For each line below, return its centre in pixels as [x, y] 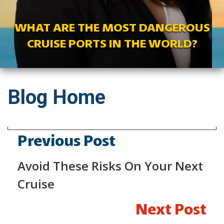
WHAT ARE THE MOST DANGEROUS [112, 27]
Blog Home [56, 97]
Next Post [171, 209]
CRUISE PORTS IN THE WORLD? [112, 43]
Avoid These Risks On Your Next [110, 166]
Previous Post [66, 140]
